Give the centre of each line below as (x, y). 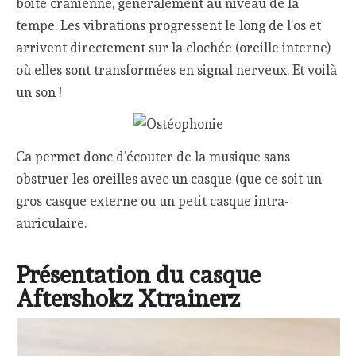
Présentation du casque (139, 275)
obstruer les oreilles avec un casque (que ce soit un (169, 179)
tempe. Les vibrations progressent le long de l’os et (169, 25)
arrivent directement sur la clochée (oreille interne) (174, 47)
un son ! (39, 92)
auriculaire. (52, 224)
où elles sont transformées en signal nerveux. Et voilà (177, 70)
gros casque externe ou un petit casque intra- (153, 201)
